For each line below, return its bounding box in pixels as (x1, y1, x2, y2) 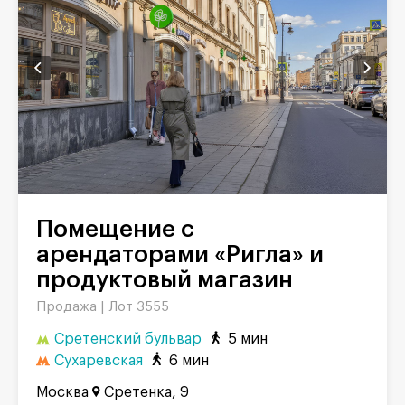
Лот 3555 (108, 299, 169, 314)
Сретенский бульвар (54, 332, 202, 347)
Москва (36, 385, 89, 400)
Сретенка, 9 (104, 385, 189, 400)
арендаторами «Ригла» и (36, 242, 324, 267)
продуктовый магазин (36, 268, 293, 292)
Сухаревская (54, 353, 143, 368)
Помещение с (36, 217, 53, 241)
